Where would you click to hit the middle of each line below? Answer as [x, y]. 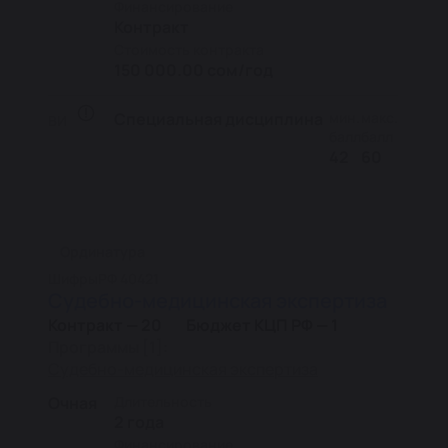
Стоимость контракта [189, 49]
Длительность [163, 401]
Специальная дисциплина [218, 119]
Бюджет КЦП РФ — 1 [262, 325]
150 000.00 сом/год [193, 70]
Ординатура [102, 251]
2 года [139, 422]
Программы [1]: [108, 347]
